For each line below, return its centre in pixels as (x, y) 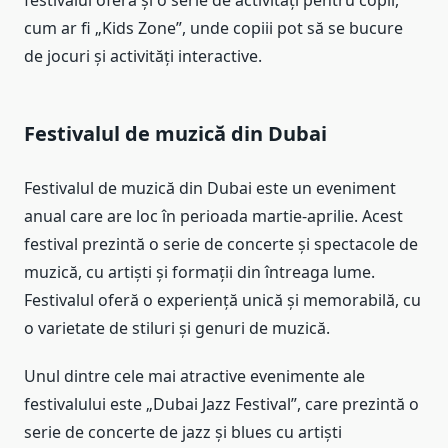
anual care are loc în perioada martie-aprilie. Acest (213, 216)
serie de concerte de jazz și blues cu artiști (183, 432)
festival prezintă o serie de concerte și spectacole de (221, 244)
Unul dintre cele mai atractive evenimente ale (194, 376)
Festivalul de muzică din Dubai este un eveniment (210, 188)
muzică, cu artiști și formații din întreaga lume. (199, 272)
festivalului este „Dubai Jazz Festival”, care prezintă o (221, 404)
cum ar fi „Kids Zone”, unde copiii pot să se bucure (213, 28)
